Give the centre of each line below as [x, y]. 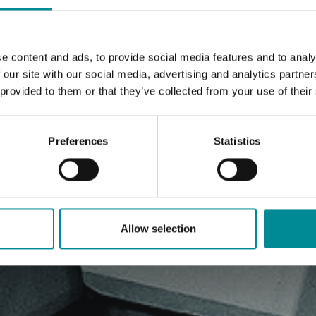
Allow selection [158, 229]
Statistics [237, 141]
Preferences [78, 141]
